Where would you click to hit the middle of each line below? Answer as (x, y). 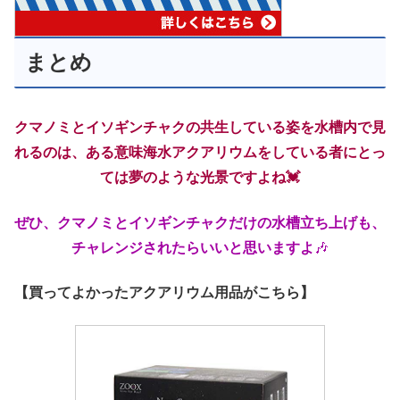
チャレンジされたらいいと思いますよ (193, 247)
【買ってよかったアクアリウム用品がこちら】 (164, 293)
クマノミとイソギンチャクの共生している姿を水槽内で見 (200, 128)
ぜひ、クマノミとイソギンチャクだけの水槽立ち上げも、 (200, 222)
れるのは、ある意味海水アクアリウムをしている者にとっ (200, 153)
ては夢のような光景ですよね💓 (200, 178)
